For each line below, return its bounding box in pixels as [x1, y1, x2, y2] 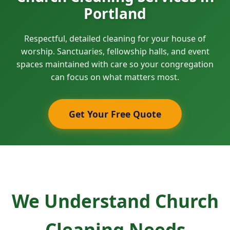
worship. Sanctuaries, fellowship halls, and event [21, 45, 209, 57]
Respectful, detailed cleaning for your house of [24, 32, 206, 44]
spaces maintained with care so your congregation [16, 58, 214, 70]
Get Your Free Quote [69, 107, 161, 120]
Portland [84, 3, 146, 23]
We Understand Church [11, 188, 219, 213]
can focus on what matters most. [51, 71, 179, 83]
